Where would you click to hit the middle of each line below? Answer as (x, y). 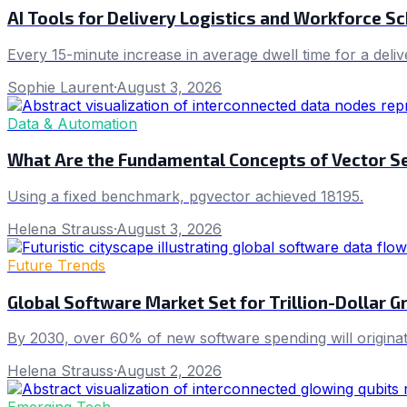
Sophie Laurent (60, 87)
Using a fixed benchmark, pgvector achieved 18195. (185, 196)
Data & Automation (72, 123)
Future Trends (56, 265)
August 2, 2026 (169, 371)
